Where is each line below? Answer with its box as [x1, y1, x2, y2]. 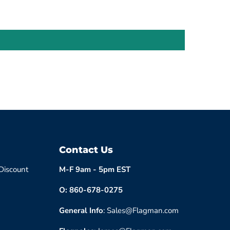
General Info [59, 205, 103, 216]
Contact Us [59, 144, 113, 156]
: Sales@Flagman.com [103, 205, 179, 216]
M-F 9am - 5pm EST [59, 164, 130, 175]
